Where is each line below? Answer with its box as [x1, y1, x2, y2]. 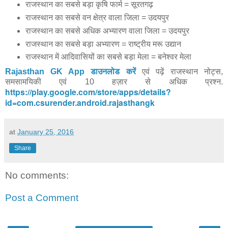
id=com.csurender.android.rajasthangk [5, 97, 155, 109]
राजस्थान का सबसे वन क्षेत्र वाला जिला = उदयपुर [25, 13, 169, 22]
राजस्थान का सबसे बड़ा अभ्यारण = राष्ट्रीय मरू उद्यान [25, 39, 181, 48]
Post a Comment [5, 192, 78, 203]
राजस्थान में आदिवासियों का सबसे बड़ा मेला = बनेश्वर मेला [25, 52, 191, 62]
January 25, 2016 [17, 128, 74, 136]
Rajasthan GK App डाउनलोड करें [5, 67, 136, 76]
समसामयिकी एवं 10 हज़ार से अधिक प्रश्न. [5, 77, 223, 87]
